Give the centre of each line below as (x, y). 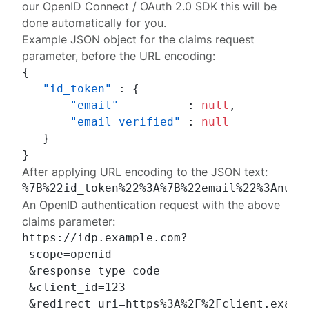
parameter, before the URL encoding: (119, 56)
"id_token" (78, 89)
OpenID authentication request (119, 205)
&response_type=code (91, 271)
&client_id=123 (74, 287)
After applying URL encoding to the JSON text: (145, 172)
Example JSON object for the (101, 39)
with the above (240, 205)
